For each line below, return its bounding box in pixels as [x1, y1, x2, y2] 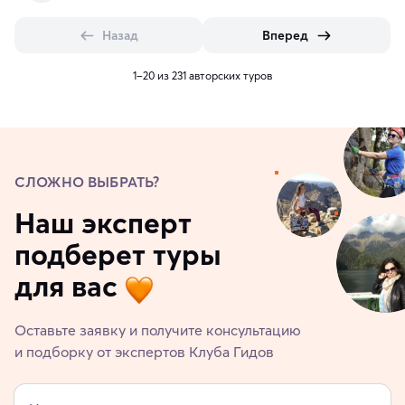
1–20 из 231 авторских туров [133, 69, 272, 83]
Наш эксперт [14, 205, 192, 241]
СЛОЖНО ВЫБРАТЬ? [14, 173, 160, 192]
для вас [14, 268, 118, 305]
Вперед [261, 27, 308, 44]
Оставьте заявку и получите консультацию [14, 320, 301, 339]
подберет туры [14, 237, 221, 273]
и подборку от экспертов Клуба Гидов [14, 342, 274, 361]
